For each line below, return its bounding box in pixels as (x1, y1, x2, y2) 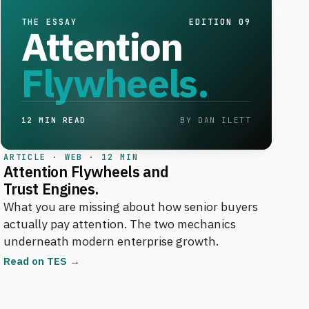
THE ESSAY (21, 16, 78, 27)
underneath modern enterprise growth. (3, 232, 219, 249)
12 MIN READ (21, 114, 86, 125)
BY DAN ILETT (180, 114, 252, 125)
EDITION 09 (188, 16, 252, 27)
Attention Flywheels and (3, 161, 169, 181)
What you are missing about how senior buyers (3, 198, 258, 215)
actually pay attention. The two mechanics (3, 215, 236, 232)
